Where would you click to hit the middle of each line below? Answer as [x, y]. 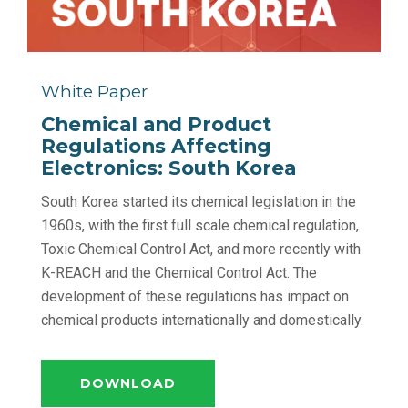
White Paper [94, 92]
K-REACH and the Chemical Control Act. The [179, 273]
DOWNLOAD [128, 384]
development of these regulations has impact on [195, 297]
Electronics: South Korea [168, 168]
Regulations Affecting [156, 146]
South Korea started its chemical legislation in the [199, 202]
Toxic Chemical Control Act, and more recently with [201, 250]
